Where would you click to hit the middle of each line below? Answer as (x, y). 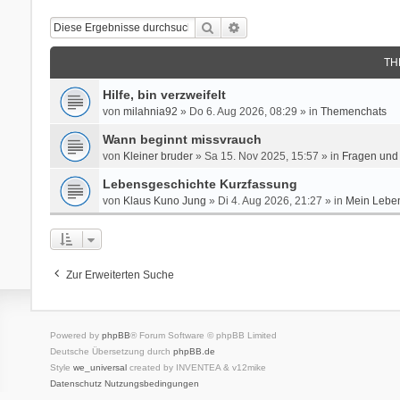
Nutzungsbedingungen (151, 383)
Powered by (75, 335)
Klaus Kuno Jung (164, 200)
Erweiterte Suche (287, 26)
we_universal (100, 367)
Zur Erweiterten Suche (120, 275)
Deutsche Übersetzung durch (111, 351)
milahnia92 (150, 111)
